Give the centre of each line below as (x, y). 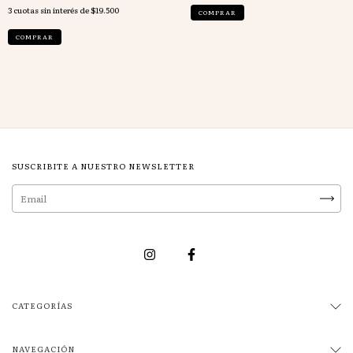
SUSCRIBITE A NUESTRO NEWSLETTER (103, 165)
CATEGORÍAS (42, 305)
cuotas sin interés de (52, 9)
